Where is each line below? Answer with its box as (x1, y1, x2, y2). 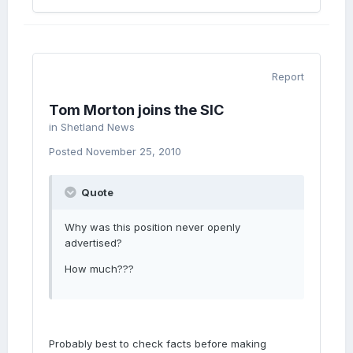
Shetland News (61, 121, 135, 133)
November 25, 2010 (86, 145, 181, 158)
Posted (49, 145, 86, 158)
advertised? (65, 236, 122, 249)
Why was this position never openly (65, 221, 240, 233)
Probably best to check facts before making (49, 337, 266, 350)
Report (272, 70, 304, 83)
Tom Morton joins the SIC (49, 102, 224, 118)
